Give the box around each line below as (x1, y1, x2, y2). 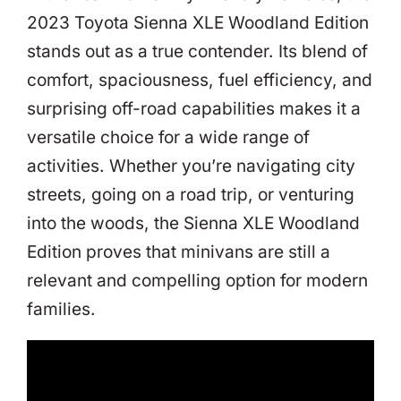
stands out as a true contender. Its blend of (27, 40, 368, 62)
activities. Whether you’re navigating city (27, 155, 355, 176)
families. (27, 298, 96, 320)
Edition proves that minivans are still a (27, 241, 330, 262)
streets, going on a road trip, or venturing (27, 183, 354, 205)
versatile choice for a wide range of (27, 126, 310, 148)
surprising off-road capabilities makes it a (27, 98, 361, 119)
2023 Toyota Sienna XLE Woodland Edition (27, 12, 369, 33)
